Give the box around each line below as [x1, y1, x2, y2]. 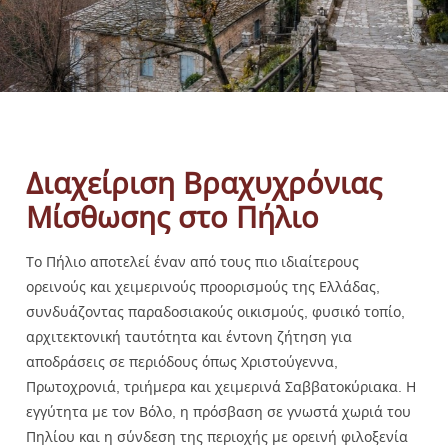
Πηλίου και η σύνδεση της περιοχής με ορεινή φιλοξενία [26, 426, 408, 446]
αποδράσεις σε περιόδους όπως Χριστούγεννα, [26, 351, 338, 371]
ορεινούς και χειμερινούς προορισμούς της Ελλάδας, [26, 276, 380, 296]
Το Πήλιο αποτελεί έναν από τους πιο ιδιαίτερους [26, 251, 359, 271]
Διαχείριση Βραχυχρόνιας [26, 162, 382, 202]
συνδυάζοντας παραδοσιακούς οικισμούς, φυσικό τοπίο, [26, 301, 405, 321]
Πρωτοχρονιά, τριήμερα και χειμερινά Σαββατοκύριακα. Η [26, 376, 416, 396]
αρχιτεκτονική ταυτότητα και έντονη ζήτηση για [26, 326, 352, 346]
